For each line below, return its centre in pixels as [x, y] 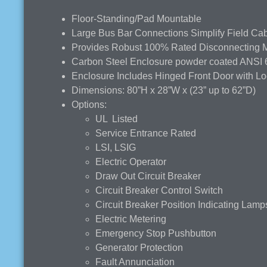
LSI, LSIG [116, 147]
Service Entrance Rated [146, 133]
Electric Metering [131, 219]
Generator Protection [139, 247]
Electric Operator [131, 162]
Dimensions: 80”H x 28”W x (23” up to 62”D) [164, 90]
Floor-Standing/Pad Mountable [136, 18]
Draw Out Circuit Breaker [148, 176]
